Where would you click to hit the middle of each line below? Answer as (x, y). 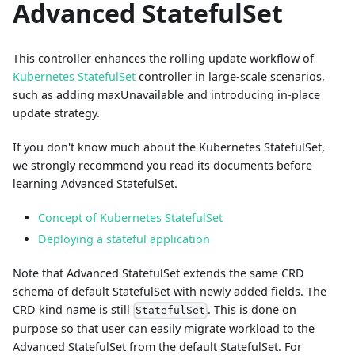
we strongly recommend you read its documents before (162, 166)
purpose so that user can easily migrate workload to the (164, 328)
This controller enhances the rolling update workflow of (163, 59)
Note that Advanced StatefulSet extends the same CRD (158, 273)
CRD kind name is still (73, 310)
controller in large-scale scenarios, (230, 77)
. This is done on (252, 310)
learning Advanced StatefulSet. (95, 184)
